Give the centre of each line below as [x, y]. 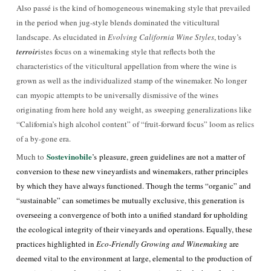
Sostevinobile [69, 156]
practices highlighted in [56, 244]
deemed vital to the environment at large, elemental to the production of [134, 258]
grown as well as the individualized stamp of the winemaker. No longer [132, 80]
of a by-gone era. [44, 139]
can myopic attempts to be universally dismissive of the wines [117, 95]
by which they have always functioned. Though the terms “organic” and [134, 186]
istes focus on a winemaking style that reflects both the [127, 51]
